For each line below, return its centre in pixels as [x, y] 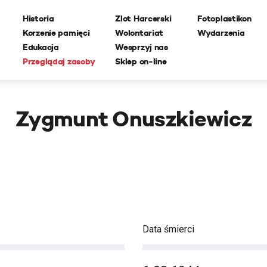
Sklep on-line [141, 61]
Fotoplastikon [224, 18]
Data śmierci [168, 229]
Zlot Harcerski [143, 18]
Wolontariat [139, 33]
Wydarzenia [221, 33]
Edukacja [41, 47]
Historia [38, 18]
